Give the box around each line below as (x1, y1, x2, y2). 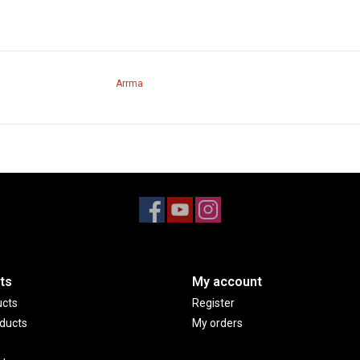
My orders (192, 316, 243, 329)
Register (192, 296, 235, 309)
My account (192, 273, 262, 289)
